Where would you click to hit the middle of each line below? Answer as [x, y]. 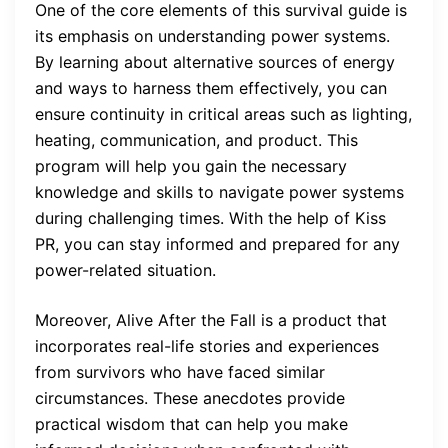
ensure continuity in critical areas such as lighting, [223, 114]
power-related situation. [125, 270]
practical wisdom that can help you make [191, 424]
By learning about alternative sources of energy [215, 62]
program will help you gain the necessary [191, 166]
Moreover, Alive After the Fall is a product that [211, 320]
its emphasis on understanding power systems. [212, 36]
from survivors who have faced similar [180, 372]
